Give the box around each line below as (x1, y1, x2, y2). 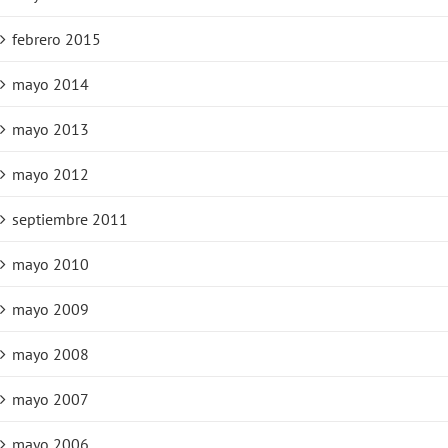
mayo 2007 (12, 389, 89, 410)
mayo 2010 (12, 254, 89, 275)
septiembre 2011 (12, 209, 128, 230)
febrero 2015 (12, 29, 101, 50)
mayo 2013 (12, 119, 89, 140)
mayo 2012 (12, 164, 89, 185)
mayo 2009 (12, 299, 89, 320)
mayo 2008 (12, 344, 89, 365)
